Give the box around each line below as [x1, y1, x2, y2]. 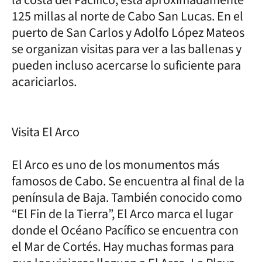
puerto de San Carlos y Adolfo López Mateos [12, 23, 244, 42]
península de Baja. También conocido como [12, 188, 242, 207]
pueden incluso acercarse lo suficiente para [12, 56, 241, 75]
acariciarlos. [12, 72, 77, 91]
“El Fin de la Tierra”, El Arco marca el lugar [12, 204, 233, 223]
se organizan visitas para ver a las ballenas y [12, 39, 242, 58]
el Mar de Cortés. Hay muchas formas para [12, 237, 234, 256]
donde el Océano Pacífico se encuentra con [12, 220, 239, 240]
